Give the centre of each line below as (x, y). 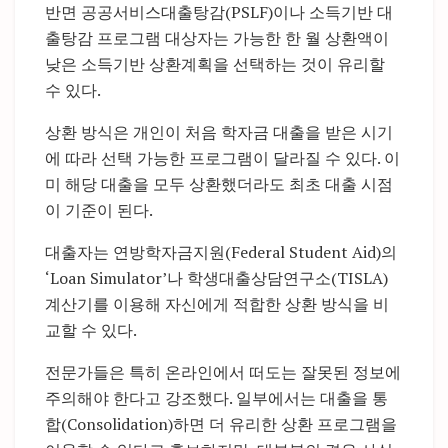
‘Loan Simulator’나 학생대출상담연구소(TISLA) (216, 277)
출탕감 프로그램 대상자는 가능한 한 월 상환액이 (217, 37)
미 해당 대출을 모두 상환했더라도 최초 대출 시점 (219, 183)
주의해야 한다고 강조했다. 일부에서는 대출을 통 (216, 397)
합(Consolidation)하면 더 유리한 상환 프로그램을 (221, 423)
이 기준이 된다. (99, 209)
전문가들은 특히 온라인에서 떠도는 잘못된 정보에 (223, 371)
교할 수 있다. (91, 329)
